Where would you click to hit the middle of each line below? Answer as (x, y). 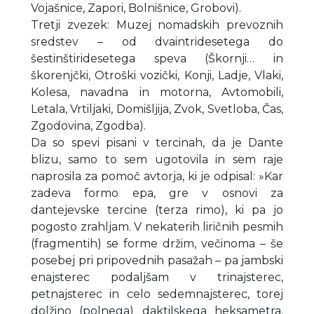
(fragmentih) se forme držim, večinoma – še (157, 243)
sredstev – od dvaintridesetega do (157, 41)
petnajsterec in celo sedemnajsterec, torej (157, 294)
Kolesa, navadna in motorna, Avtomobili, (157, 92)
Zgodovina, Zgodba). (88, 125)
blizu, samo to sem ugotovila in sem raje (157, 159)
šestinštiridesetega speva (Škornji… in (157, 58)
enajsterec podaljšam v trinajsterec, (157, 277)
